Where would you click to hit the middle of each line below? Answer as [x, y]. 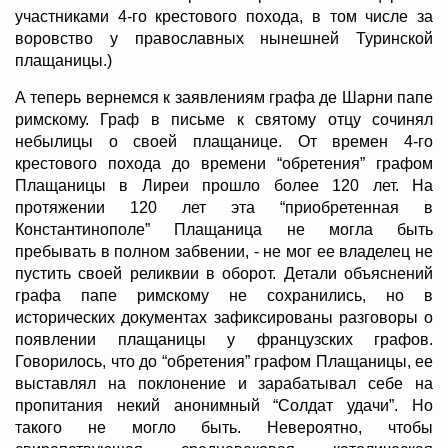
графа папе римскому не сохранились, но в [224, 296]
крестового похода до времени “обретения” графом [224, 164]
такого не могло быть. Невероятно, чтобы [224, 428]
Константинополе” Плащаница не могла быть [224, 230]
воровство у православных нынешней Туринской [224, 39]
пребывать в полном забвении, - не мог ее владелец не [224, 252]
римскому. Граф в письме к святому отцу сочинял [224, 120]
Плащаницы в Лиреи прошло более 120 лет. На [224, 186]
